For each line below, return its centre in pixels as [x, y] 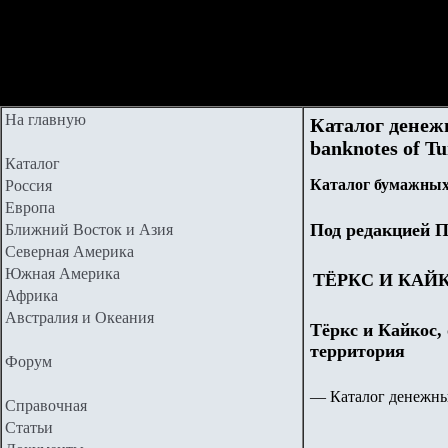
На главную [45, 119]
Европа [30, 207]
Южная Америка [62, 273]
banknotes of [367, 148]
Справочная [46, 405]
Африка [31, 295]
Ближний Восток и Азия [89, 229]
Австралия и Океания [79, 317]
